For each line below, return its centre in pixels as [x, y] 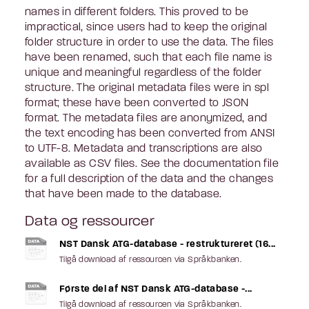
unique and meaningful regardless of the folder [143, 73]
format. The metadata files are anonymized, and [146, 118]
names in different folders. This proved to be [137, 12]
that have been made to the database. [123, 194]
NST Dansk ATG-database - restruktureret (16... [168, 244]
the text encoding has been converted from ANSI [150, 133]
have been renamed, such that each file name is [149, 58]
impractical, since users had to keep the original [146, 27]
